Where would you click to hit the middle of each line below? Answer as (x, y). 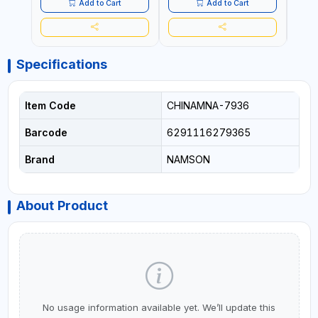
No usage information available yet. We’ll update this (159, 307)
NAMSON (188, 159)
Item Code (50, 105)
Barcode (46, 132)
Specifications (61, 64)
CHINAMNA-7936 (208, 105)
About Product (62, 205)
